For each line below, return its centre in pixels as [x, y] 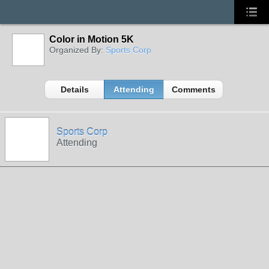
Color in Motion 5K [92, 39]
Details [74, 89]
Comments [193, 89]
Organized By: [77, 50]
